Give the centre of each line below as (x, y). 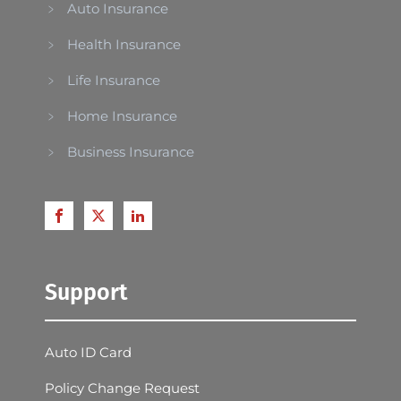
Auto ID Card (88, 352)
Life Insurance (114, 80)
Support (86, 292)
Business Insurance (131, 151)
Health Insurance (124, 44)
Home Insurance (122, 115)
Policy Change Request (122, 388)
